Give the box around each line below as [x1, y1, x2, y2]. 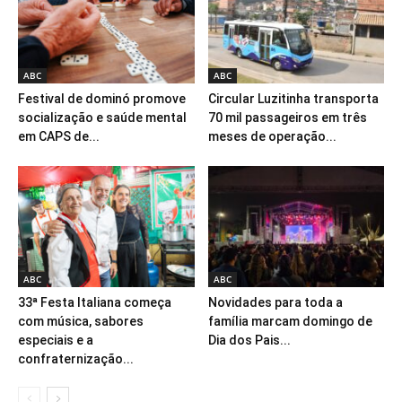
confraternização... [18, 351, 134, 366]
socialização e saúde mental [18, 109, 187, 125]
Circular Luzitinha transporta [207, 91, 379, 106]
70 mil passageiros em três [207, 109, 367, 125]
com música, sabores [18, 313, 144, 328]
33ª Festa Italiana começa [18, 294, 171, 310]
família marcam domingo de [207, 313, 372, 328]
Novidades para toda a [207, 294, 343, 310]
